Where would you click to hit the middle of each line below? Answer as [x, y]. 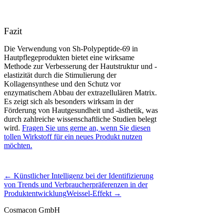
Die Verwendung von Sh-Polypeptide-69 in [71, 48]
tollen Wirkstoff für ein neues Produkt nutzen [73, 136]
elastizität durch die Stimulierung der [60, 75]
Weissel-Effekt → [94, 193]
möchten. [18, 145]
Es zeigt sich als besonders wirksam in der [69, 101]
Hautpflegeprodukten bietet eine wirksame [69, 57]
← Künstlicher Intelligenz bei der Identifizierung [79, 175]
